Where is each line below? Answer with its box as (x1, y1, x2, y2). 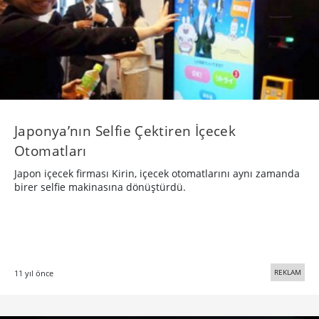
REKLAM (274, 267, 301, 278)
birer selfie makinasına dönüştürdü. (14, 180, 186, 194)
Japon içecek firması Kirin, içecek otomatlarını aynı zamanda (14, 167, 300, 181)
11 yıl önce (14, 268, 53, 279)
